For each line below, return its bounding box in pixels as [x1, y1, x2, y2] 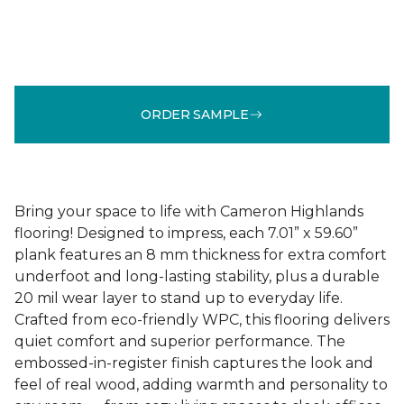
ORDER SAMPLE [141, 106, 249, 123]
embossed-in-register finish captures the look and [14, 354, 373, 372]
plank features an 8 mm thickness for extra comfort [14, 246, 387, 263]
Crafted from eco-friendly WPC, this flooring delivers [14, 311, 390, 328]
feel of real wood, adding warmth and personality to [14, 376, 388, 393]
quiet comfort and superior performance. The [14, 333, 345, 350]
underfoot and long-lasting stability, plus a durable [14, 268, 380, 285]
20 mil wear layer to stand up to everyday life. [14, 289, 343, 307]
